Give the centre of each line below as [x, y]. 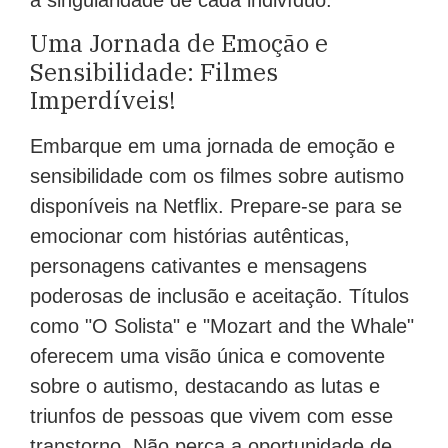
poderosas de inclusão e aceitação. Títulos [219, 295]
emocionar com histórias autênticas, [190, 235]
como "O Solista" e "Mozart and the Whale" [222, 325]
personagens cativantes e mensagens [198, 265]
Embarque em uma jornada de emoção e [212, 145]
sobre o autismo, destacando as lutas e [205, 385]
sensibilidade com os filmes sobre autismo [217, 175]
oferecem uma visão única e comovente [207, 355]
